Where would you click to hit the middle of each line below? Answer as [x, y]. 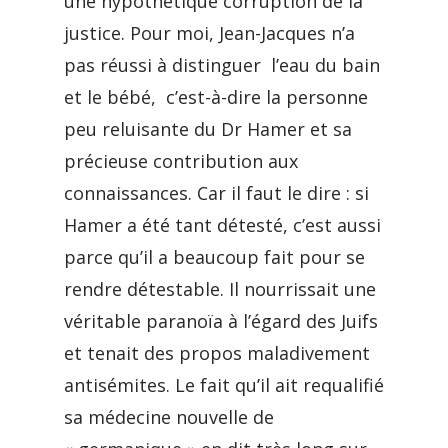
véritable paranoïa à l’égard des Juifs [221, 321]
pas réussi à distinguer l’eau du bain [222, 65]
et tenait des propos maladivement [217, 353]
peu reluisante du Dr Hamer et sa [208, 129]
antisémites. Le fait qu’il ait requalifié [224, 385]
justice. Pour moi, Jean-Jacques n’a [209, 33]
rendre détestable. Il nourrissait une [220, 289]
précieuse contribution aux [181, 161]
